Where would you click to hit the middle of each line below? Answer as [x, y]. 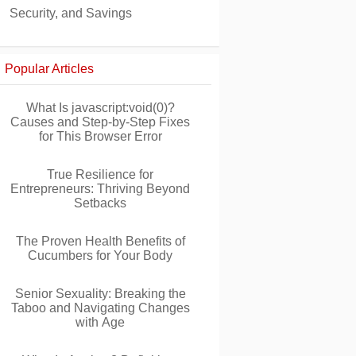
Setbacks [100, 203]
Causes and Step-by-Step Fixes [100, 122]
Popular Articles [49, 69]
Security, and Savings [71, 13]
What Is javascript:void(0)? [100, 108]
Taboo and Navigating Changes [100, 308]
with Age [100, 322]
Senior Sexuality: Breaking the [100, 294]
